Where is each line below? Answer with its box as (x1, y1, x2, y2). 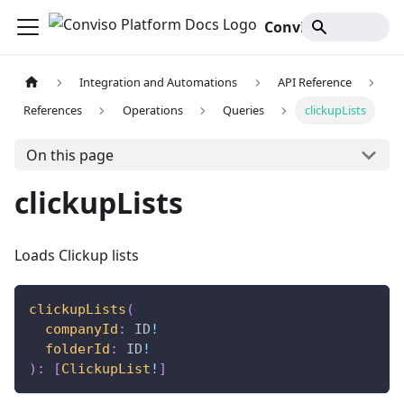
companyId (45, 321, 118, 338)
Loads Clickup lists (14, 245, 139, 266)
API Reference (277, 74, 352, 91)
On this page (25, 144, 114, 165)
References (23, 102, 83, 119)
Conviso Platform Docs (359, 17, 372, 37)
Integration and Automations (79, 74, 238, 91)
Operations (122, 102, 183, 119)
